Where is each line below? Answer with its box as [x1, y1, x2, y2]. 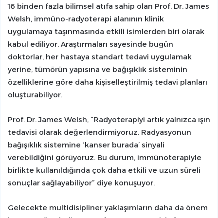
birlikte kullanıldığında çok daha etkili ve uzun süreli [8, 165, 200, 175]
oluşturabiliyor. [8, 90, 62, 100]
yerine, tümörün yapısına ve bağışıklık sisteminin [8, 65, 187, 74]
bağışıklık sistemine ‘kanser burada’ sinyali [8, 140, 164, 150]
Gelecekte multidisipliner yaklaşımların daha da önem [8, 203, 208, 213]
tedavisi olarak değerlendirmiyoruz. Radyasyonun [8, 127, 191, 137]
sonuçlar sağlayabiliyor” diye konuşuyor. [8, 178, 157, 188]
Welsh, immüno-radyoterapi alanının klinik [8, 14, 164, 24]
